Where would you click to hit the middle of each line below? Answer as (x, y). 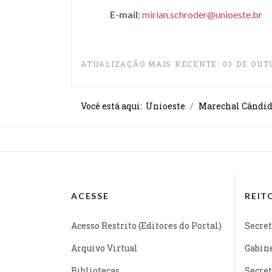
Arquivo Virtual (104, 248)
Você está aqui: (113, 106)
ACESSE (90, 195)
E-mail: (125, 14)
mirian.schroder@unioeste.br (202, 14)
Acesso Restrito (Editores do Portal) (146, 225)
